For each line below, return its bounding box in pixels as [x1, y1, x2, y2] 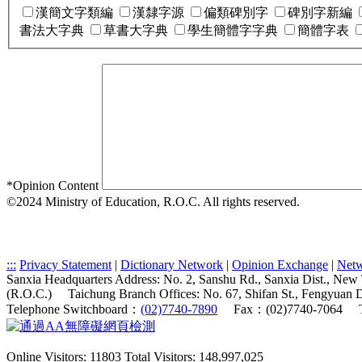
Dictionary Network [120, 257, 223, 271]
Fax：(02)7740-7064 [234, 301, 343, 316]
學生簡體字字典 [187, 23, 278, 37]
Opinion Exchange [232, 257, 328, 271]
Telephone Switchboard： [6, 301, 141, 316]
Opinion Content [13, 178, 99, 192]
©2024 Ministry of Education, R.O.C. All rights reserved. [6, 194, 300, 208]
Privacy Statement [19, 257, 112, 271]
